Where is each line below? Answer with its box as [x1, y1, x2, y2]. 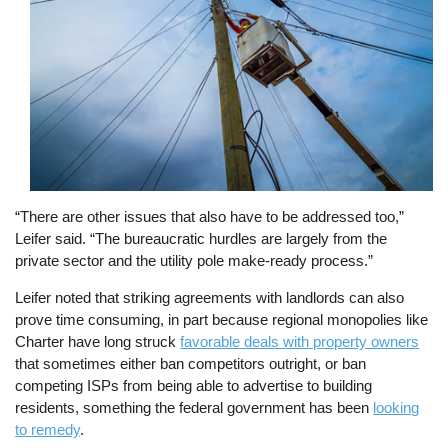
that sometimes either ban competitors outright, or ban [15, 354, 367, 372]
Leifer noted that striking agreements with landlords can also [15, 288, 405, 306]
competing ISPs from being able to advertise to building [15, 376, 373, 394]
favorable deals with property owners [180, 332, 420, 350]
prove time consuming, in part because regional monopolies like [15, 310, 429, 328]
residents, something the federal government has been [15, 398, 374, 416]
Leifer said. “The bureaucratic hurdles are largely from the [15, 229, 388, 247]
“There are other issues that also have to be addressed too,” [15, 207, 405, 225]
